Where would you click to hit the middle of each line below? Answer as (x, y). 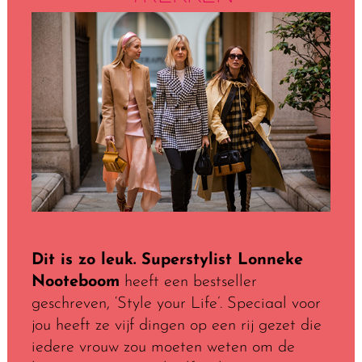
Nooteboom (75, 282)
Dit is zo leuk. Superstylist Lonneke (167, 260)
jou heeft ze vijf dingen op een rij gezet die (176, 325)
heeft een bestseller (188, 282)
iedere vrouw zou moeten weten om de (163, 347)
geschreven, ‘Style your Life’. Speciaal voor (176, 303)
